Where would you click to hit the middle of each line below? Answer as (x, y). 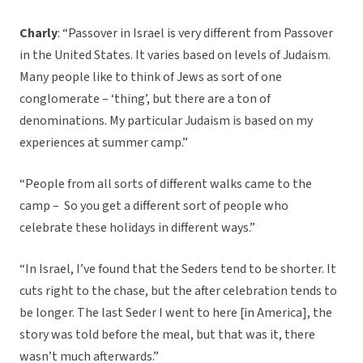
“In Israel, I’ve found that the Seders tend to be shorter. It (178, 269)
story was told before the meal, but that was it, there (167, 335)
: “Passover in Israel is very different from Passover (195, 34)
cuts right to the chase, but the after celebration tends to (178, 291)
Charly (38, 34)
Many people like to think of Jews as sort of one (151, 77)
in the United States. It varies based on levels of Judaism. (175, 56)
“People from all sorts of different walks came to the (166, 184)
